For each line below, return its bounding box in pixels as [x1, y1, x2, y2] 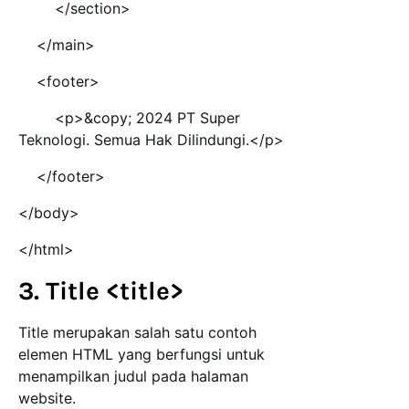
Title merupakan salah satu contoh [18, 323, 257, 342]
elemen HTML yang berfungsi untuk [18, 345, 265, 364]
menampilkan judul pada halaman [18, 367, 248, 386]
